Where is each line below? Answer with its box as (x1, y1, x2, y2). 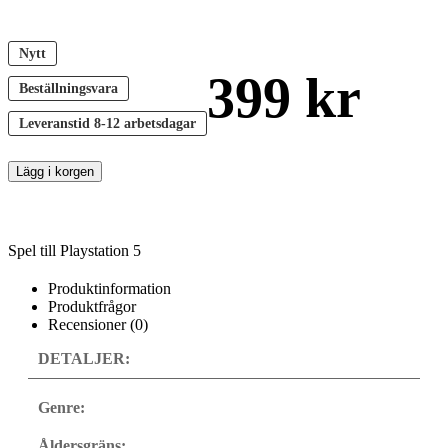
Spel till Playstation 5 (8, 241, 141, 259)
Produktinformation (48, 279, 171, 297)
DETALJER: (38, 349, 130, 367)
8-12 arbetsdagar (90, 114, 196, 131)
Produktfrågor (48, 297, 136, 315)
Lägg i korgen (16, 163, 94, 179)
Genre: (38, 398, 85, 416)
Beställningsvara (19, 79, 118, 96)
